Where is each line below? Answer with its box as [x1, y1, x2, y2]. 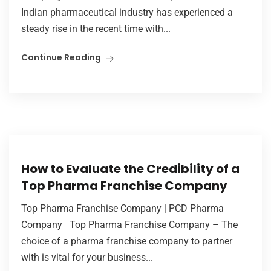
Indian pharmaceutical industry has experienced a [21, 6, 233, 18]
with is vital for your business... [21, 251, 153, 263]
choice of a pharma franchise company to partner [21, 235, 232, 247]
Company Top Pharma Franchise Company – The [21, 218, 238, 230]
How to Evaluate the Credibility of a [21, 160, 240, 177]
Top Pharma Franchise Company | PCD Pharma [21, 202, 224, 214]
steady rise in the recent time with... [21, 22, 171, 34]
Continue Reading [21, 51, 101, 64]
